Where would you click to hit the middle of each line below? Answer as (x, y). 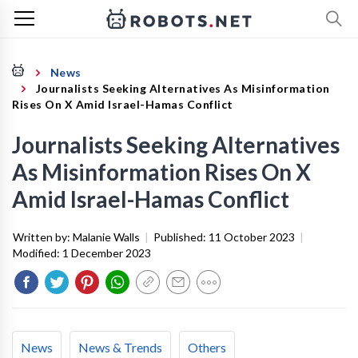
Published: (181, 237)
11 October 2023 (252, 237)
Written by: (43, 237)
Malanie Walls (106, 237)
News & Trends (120, 347)
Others (207, 347)
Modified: (38, 253)
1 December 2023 (107, 253)
